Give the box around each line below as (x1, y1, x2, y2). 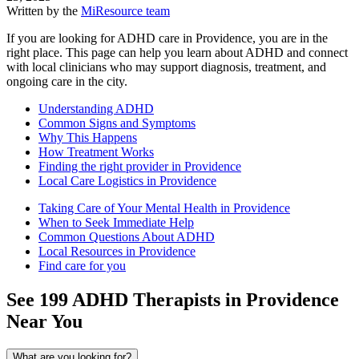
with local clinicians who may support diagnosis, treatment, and (6, 60, 326, 75)
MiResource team (81, 4, 170, 18)
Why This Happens (38, 131, 137, 145)
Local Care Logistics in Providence (38, 174, 216, 188)
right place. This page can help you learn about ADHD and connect (6, 46, 348, 60)
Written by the (6, 4, 78, 18)
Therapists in (128, 289, 246, 311)
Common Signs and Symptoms (38, 116, 196, 131)
